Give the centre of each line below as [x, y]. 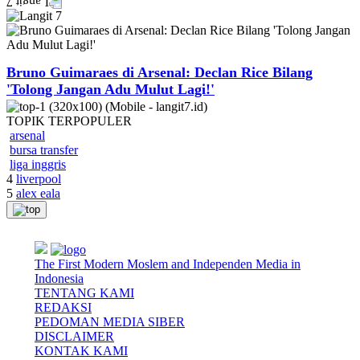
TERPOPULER [90, 121]
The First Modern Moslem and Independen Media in [168, 264]
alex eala [38, 193]
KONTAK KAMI [81, 351]
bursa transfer [44, 150]
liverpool [39, 179]
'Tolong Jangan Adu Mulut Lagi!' [110, 89]
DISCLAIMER [74, 336]
